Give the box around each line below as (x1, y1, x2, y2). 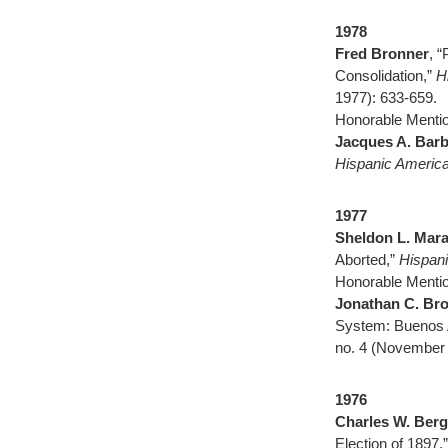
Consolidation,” (335, 67, 436, 84)
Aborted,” (335, 251, 399, 268)
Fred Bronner (335, 45, 429, 62)
